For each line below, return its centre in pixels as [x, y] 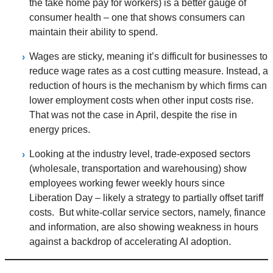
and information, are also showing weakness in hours [144, 227]
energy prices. [60, 130]
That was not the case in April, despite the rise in [133, 115]
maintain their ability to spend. [94, 32]
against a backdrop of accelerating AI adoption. [133, 242]
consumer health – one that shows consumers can [137, 18]
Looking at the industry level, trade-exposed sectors [140, 154]
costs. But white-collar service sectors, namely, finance [147, 213]
